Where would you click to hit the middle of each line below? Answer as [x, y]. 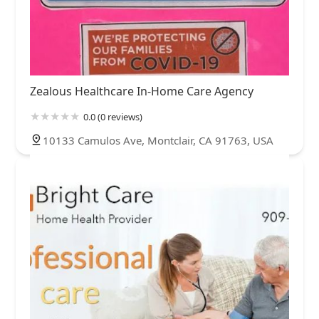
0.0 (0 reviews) [113, 116]
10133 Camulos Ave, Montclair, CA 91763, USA [158, 140]
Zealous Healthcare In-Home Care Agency [142, 91]
